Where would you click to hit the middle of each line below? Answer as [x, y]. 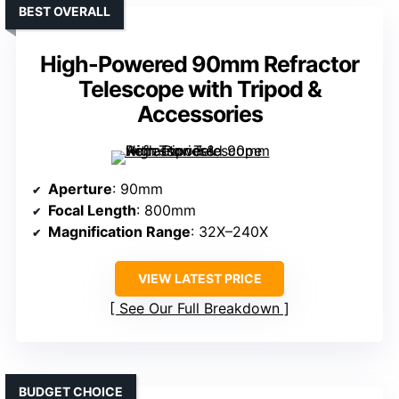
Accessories [199, 114]
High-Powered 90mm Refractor [199, 65]
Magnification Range [119, 232]
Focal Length [92, 211]
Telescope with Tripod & [199, 90]
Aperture [80, 189]
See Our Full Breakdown [199, 309]
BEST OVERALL [65, 12]
